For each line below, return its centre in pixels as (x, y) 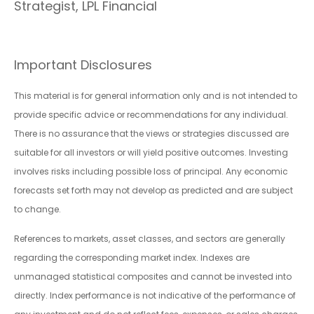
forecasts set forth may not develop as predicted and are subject (153, 191)
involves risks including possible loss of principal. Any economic (151, 172)
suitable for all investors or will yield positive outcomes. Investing (151, 153)
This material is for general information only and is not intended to (156, 96)
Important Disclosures (83, 65)
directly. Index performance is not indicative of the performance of (155, 296)
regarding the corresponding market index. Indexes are (132, 258)
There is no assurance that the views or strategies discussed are (151, 134)
